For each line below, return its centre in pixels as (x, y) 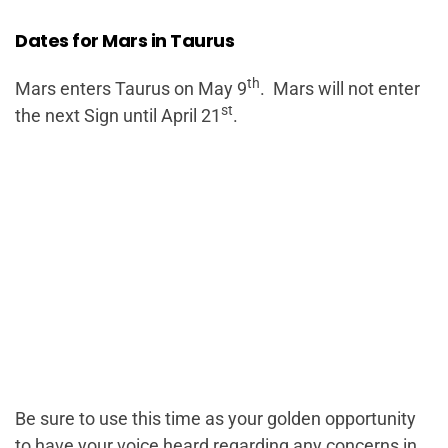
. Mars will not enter (340, 88)
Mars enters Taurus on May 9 (131, 88)
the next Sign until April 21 (118, 115)
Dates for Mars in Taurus (124, 40)
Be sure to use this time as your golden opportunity (215, 418)
